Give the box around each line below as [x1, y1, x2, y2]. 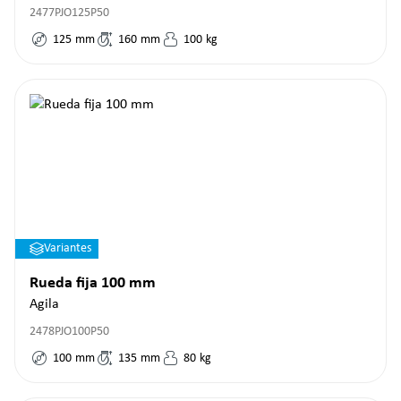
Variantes [44, 242, 91, 255]
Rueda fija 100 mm [30, 275, 156, 292]
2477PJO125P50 [30, 6, 109, 20]
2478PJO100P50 [30, 325, 109, 338]
